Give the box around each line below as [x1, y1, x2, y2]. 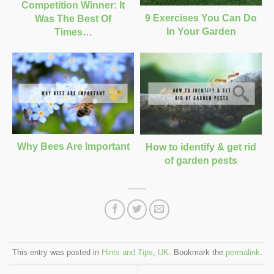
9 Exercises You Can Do [145, 12, 257, 23]
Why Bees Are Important [17, 141, 130, 152]
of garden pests [165, 155, 237, 166]
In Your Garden [166, 26, 236, 37]
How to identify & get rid [146, 141, 256, 152]
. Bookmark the [168, 248, 226, 257]
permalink [225, 248, 260, 257]
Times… [54, 27, 92, 38]
